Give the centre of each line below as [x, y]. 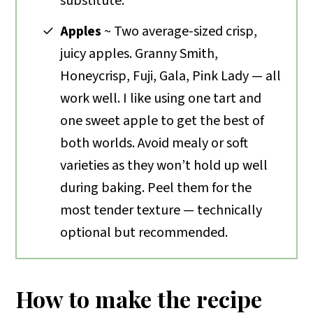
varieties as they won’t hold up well [164, 165]
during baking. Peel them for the [156, 188]
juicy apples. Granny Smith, [139, 53]
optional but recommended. [144, 232]
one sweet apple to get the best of [162, 121]
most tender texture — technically [161, 210]
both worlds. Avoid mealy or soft [154, 143]
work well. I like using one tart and [161, 98]
